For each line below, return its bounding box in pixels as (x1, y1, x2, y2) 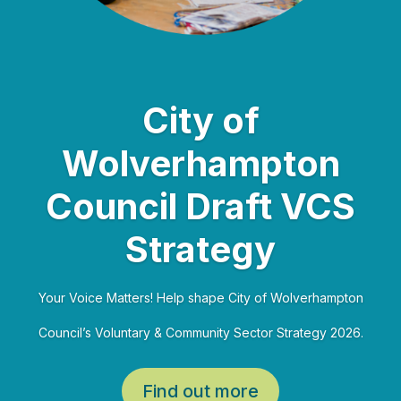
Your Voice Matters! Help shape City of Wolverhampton (38, 289, 363, 305)
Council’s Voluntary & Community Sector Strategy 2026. (38, 324, 363, 340)
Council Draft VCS (46, 183, 355, 228)
